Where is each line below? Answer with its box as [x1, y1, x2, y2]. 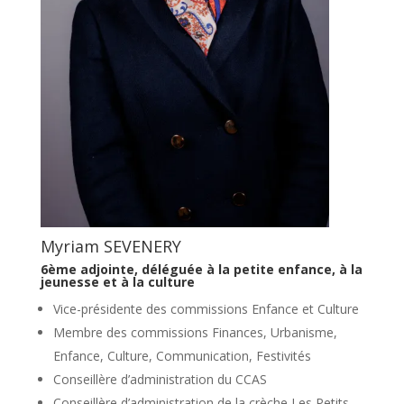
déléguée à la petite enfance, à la [141, 260, 363, 278]
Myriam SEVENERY [40, 234, 181, 257]
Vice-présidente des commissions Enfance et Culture [52, 299, 359, 317]
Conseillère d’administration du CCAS [52, 370, 267, 388]
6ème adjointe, [40, 260, 142, 278]
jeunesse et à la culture [40, 272, 195, 290]
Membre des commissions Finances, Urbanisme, [52, 323, 337, 341]
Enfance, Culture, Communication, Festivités [52, 346, 311, 364]
